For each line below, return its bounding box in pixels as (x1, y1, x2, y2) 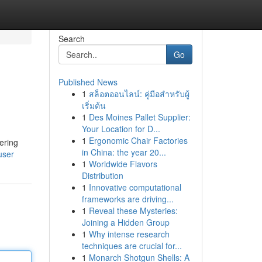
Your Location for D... (81, 123, 160, 135)
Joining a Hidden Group (81, 216, 170, 228)
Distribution (81, 170, 123, 181)
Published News (58, 76, 118, 88)
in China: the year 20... (81, 146, 166, 158)
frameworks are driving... (81, 193, 174, 205)
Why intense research (88, 228, 170, 240)
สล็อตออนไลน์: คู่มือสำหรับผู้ (88, 88, 189, 99)
